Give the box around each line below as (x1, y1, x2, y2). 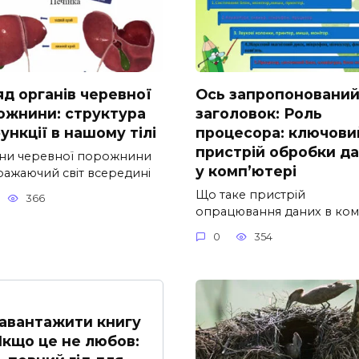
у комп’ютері (196, 162, 296, 179)
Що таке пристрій (196, 187, 305, 202)
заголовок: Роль (196, 104, 322, 122)
